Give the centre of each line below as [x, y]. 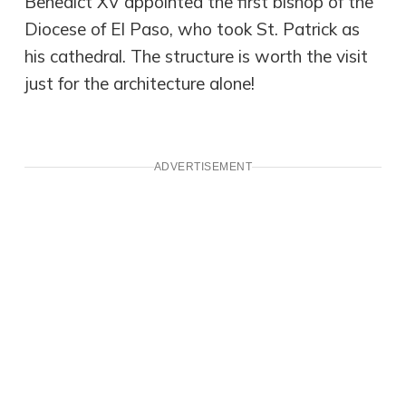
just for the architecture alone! [140, 84]
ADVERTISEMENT [203, 166]
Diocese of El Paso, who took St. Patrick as [193, 29]
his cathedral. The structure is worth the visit [197, 57]
